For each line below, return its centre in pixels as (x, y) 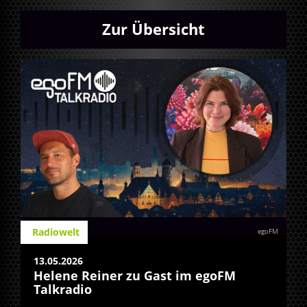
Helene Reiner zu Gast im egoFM (135, 276)
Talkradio (63, 290)
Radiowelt (56, 232)
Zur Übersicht (153, 29)
